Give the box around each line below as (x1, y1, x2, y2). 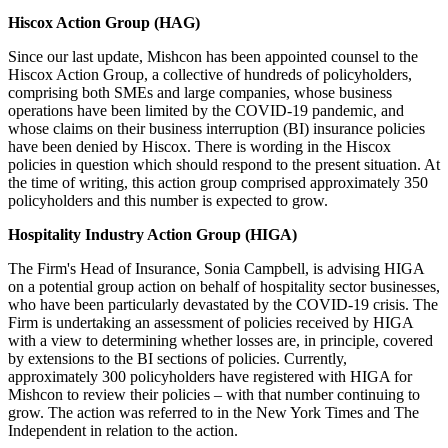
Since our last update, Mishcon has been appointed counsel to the (8, 48, 418, 66)
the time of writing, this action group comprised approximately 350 (8, 174, 428, 192)
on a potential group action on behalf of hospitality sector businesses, (8, 278, 440, 296)
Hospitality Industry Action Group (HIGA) (8, 226, 297, 244)
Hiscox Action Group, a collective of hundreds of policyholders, (8, 66, 412, 84)
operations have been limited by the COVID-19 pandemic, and (8, 102, 404, 120)
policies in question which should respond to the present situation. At (8, 156, 440, 174)
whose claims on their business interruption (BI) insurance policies (8, 120, 425, 138)
